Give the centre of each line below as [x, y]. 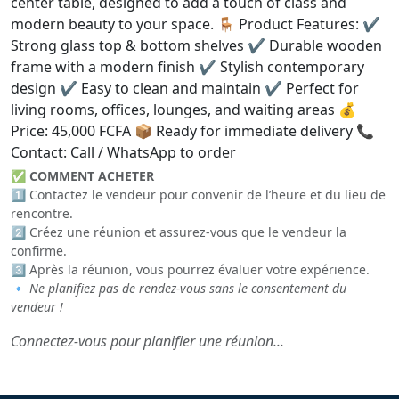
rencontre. [42, 213]
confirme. [39, 251]
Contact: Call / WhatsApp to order [123, 152]
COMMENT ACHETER [92, 176]
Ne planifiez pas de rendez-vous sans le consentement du [188, 288]
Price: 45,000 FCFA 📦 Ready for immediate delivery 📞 [192, 131]
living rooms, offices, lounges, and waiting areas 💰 [183, 110]
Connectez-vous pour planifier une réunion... [147, 341]
